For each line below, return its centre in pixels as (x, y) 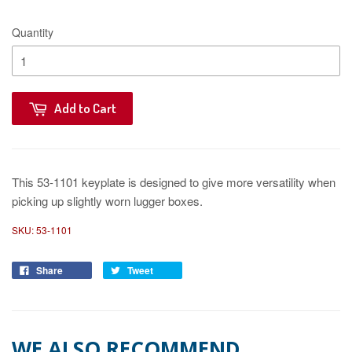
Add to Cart (85, 108)
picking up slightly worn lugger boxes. (107, 200)
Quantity (33, 32)
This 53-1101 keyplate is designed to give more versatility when (174, 181)
